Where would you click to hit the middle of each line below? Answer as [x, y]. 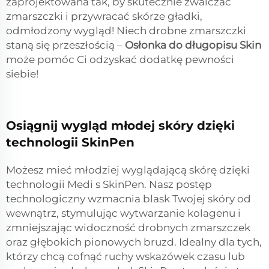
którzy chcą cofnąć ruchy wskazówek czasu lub [125, 257]
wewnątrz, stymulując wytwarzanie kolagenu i [123, 213]
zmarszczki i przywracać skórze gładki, [104, 17]
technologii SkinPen [70, 143]
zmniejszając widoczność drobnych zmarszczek [128, 228]
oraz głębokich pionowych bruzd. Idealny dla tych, [134, 242]
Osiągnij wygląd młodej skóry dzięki [120, 126]
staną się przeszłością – [65, 45]
